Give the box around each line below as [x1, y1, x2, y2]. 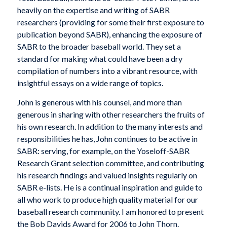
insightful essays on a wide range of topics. [17, 78, 163, 88]
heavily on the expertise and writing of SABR [17, 5, 170, 15]
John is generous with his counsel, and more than [17, 97, 182, 107]
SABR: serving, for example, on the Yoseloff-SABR [17, 145, 190, 156]
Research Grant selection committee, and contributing [17, 158, 204, 168]
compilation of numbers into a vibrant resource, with [17, 66, 198, 76]
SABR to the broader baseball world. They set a [17, 42, 181, 52]
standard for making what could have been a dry [17, 54, 182, 64]
